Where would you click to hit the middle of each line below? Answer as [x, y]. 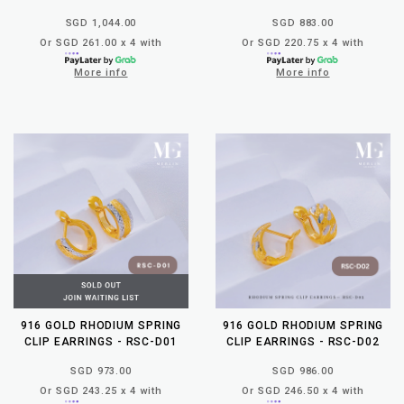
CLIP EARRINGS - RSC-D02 [303, 341]
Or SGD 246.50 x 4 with [303, 390]
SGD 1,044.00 [101, 23]
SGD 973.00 [101, 371]
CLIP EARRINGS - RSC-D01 [101, 341]
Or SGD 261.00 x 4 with [101, 42]
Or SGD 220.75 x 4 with [303, 42]
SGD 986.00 [303, 371]
